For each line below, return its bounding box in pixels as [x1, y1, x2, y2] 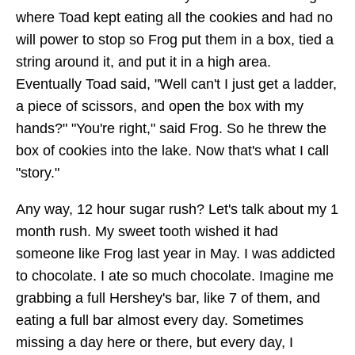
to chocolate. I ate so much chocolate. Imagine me [16, 267, 334, 284]
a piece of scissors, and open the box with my [16, 98, 303, 115]
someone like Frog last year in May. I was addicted [16, 245, 335, 261]
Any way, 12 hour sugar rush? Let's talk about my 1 [16, 200, 338, 217]
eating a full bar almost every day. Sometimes [16, 311, 303, 328]
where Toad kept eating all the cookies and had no [16, 10, 333, 26]
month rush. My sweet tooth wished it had [16, 223, 278, 239]
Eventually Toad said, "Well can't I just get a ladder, [16, 76, 337, 93]
